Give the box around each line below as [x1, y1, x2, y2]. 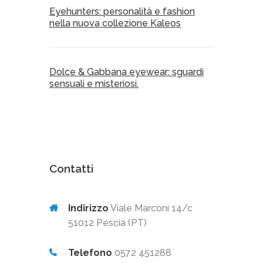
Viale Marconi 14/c [109, 202, 193, 214]
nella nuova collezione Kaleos [49, 17, 181, 29]
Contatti [49, 161, 93, 175]
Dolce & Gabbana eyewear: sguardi [49, 66, 204, 77]
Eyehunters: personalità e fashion [49, 5, 195, 17]
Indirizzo [68, 202, 109, 214]
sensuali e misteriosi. [49, 77, 139, 89]
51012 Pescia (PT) [68, 217, 147, 228]
